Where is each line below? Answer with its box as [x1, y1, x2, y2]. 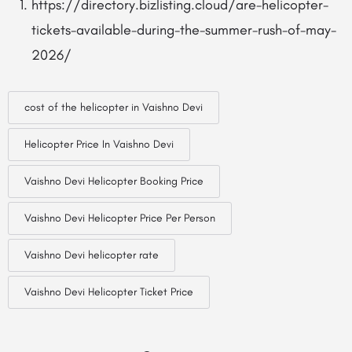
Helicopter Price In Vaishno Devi [24, 137, 174, 151]
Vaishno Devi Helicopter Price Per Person [24, 211, 215, 225]
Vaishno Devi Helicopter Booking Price [24, 174, 203, 188]
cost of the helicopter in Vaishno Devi [24, 101, 203, 114]
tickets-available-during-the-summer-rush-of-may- [31, 21, 336, 38]
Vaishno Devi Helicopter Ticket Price [24, 285, 193, 299]
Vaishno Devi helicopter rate [24, 248, 159, 262]
